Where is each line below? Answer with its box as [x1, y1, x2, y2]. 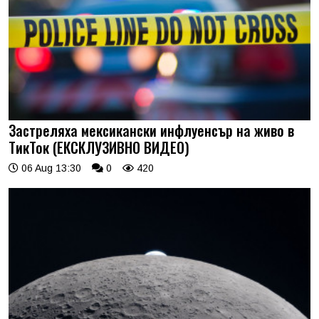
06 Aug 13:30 [19, 162, 81, 174]
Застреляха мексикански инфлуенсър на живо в [9, 120, 294, 142]
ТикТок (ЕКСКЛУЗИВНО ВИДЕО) [9, 137, 189, 159]
